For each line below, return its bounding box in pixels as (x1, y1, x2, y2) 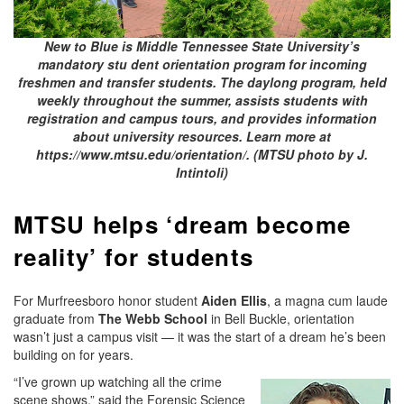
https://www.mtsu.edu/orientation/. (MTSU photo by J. (36, 145, 368, 164)
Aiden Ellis (201, 291, 267, 310)
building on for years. (14, 345, 133, 364)
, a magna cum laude (267, 291, 388, 310)
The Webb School (98, 309, 211, 328)
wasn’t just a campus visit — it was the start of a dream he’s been (14, 327, 386, 346)
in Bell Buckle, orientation (211, 309, 354, 328)
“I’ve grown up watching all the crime (14, 372, 222, 391)
